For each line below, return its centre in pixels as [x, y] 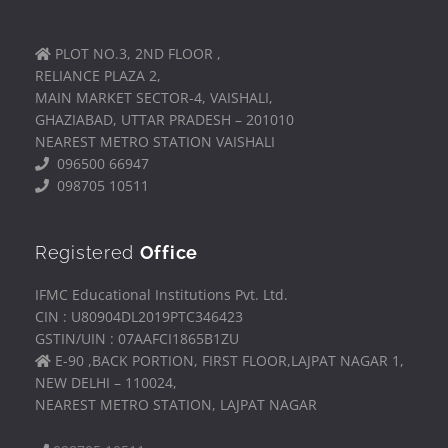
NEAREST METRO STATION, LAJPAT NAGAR [176, 404]
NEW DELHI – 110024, [106, 382]
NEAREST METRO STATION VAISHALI [155, 142]
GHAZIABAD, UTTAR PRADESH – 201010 [164, 120]
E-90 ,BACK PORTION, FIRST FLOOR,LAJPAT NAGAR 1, [227, 360]
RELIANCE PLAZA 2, [98, 76]
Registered [87, 252]
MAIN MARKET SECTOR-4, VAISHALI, [154, 98]
